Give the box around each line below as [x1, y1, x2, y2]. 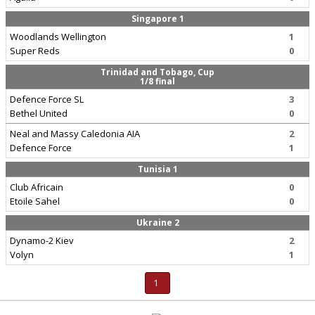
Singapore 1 [131, 13, 184, 25]
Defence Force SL [10, 93, 84, 105]
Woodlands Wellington [10, 30, 106, 43]
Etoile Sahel [10, 195, 60, 207]
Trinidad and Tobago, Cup [101, 66, 214, 78]
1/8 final [140, 75, 175, 87]
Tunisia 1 [137, 163, 178, 175]
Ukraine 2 [136, 217, 179, 229]
